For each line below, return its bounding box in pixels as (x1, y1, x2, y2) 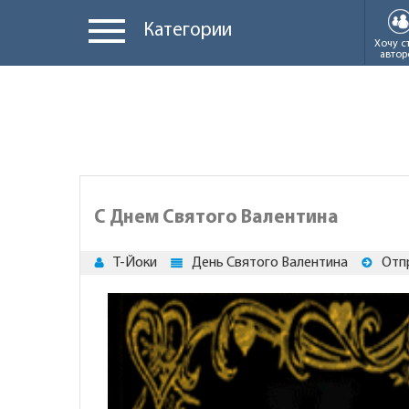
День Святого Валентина (192, 256, 348, 270)
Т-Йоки (113, 256, 157, 270)
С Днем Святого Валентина (94, 208, 339, 227)
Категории (143, 21, 232, 40)
